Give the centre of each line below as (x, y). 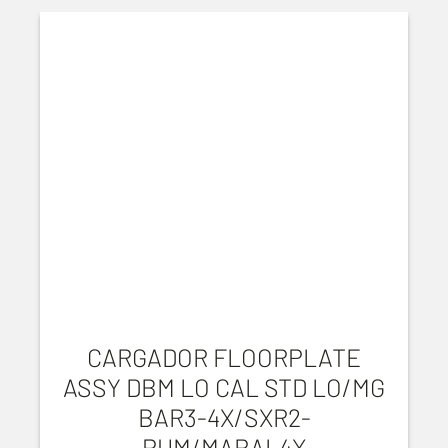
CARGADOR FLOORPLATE (224, 357)
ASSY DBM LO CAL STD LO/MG (224, 387)
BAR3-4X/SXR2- (224, 417)
